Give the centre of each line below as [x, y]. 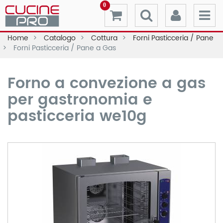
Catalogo [61, 38]
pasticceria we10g [77, 117]
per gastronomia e [80, 100]
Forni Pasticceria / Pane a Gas [65, 48]
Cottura [105, 38]
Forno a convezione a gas [107, 84]
